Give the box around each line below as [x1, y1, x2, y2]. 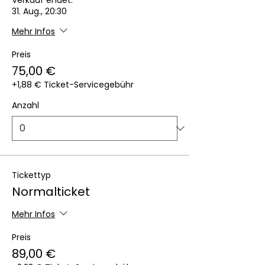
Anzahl [12, 99, 39, 111]
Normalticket [12, 183, 90, 200]
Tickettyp [12, 169, 51, 181]
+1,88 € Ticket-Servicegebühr [12, 79, 134, 91]
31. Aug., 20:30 [12, 5, 67, 17]
